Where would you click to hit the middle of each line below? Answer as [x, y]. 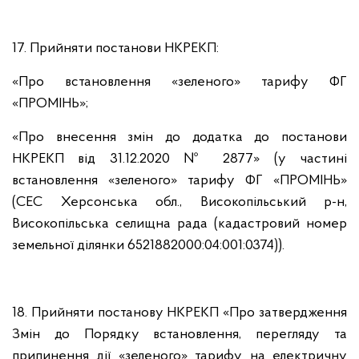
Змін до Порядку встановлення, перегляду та [179, 335]
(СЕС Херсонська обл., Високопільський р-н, [179, 202]
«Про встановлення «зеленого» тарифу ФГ [179, 82]
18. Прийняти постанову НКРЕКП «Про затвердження [179, 313]
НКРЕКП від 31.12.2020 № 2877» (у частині [179, 159]
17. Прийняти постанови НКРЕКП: [115, 48]
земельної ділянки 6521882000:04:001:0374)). [148, 246]
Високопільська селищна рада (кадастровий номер [179, 224]
